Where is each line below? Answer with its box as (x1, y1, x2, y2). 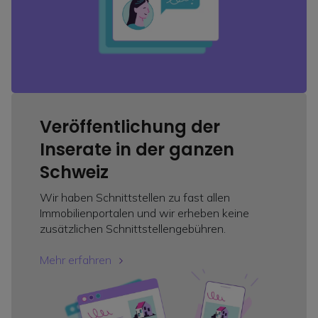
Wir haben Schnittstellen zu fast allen (40, 190, 230, 205)
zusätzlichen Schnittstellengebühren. (40, 221, 226, 236)
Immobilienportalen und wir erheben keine (40, 206, 249, 221)
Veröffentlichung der (40, 115, 220, 139)
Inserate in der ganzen (40, 138, 234, 162)
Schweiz (40, 160, 109, 185)
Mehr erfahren (40, 253, 111, 268)
